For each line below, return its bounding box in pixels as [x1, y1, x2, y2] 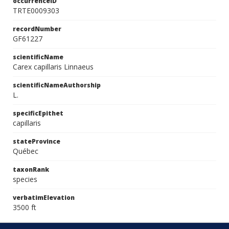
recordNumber [13, 25, 61, 33]
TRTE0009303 [13, 6, 59, 15]
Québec [13, 146, 38, 156]
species [13, 174, 37, 184]
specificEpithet [13, 109, 63, 118]
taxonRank [13, 165, 49, 174]
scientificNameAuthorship [13, 81, 101, 89]
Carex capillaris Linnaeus [13, 62, 94, 72]
